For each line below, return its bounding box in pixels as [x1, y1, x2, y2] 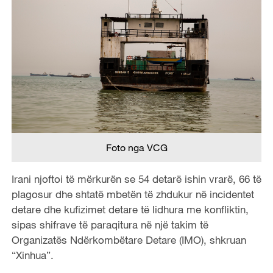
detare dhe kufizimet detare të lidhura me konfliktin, [11, 202, 249, 216]
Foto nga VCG [105, 141, 168, 154]
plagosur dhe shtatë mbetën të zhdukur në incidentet [11, 187, 254, 200]
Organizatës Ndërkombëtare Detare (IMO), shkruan [11, 233, 246, 246]
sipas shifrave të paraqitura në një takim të [11, 218, 208, 231]
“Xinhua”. [11, 248, 54, 261]
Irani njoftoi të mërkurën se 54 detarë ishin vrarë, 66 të [11, 172, 261, 185]
